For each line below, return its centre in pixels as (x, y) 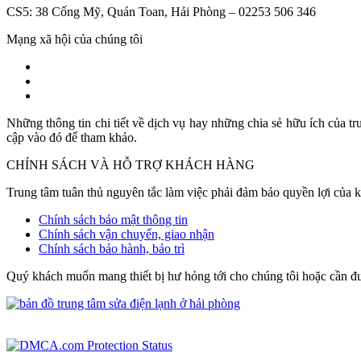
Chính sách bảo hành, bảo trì (112, 248)
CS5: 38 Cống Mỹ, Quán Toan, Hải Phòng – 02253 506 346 (161, 11)
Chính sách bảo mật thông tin (113, 219)
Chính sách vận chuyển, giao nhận (127, 234)
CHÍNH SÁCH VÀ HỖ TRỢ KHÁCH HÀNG (131, 164)
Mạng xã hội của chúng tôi (75, 39)
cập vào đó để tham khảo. (72, 137)
